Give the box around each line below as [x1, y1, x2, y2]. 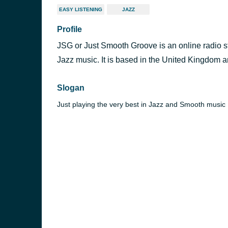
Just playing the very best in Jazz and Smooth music [57, 100, 225, 108]
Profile [57, 25, 82, 34]
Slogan [57, 83, 84, 92]
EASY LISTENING [59, 7, 102, 12]
